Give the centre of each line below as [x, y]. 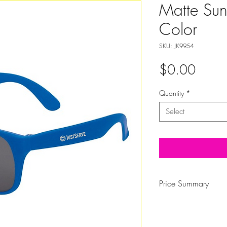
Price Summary [184, 183]
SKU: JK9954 [176, 46]
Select [175, 111]
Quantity [172, 93]
